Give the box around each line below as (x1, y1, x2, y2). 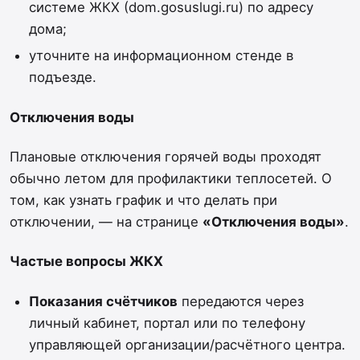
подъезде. (28, 69, 96, 86)
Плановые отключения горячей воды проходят (10, 149, 321, 166)
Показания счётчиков (28, 292, 178, 309)
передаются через (177, 292, 304, 309)
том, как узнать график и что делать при (10, 192, 277, 209)
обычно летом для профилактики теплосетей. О (10, 170, 332, 187)
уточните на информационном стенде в (28, 47, 293, 64)
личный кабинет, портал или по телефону (28, 314, 305, 331)
